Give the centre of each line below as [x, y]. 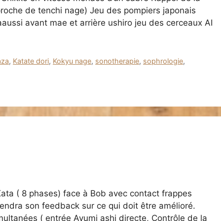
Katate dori [31, 61]
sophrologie [163, 61]
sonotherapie [117, 61]
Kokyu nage [72, 61]
